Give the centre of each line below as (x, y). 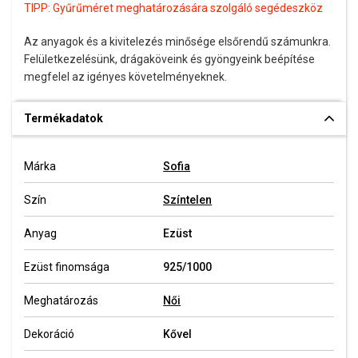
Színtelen (188, 200)
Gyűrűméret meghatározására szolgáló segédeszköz (188, 8)
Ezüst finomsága (67, 267)
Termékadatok (64, 119)
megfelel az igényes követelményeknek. (125, 77)
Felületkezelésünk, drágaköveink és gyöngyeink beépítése (169, 60)
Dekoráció (49, 334)
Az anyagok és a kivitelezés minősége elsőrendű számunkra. (177, 42)
